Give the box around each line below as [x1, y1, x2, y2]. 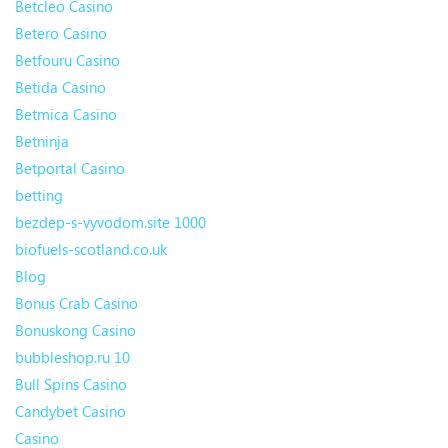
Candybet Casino [15, 401, 126, 422]
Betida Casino [15, 77, 106, 98]
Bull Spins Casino [15, 374, 127, 395]
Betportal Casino [15, 158, 125, 179]
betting [15, 185, 63, 206]
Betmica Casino [15, 104, 117, 125]
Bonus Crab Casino [15, 293, 138, 314]
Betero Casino [15, 23, 107, 44]
